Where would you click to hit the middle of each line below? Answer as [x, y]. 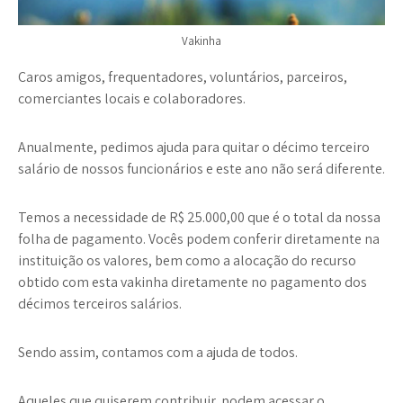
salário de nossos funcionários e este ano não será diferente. [201, 169]
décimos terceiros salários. [100, 304]
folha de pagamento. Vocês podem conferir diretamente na [199, 239]
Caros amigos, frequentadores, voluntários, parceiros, [183, 77]
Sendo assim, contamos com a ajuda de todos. [158, 353]
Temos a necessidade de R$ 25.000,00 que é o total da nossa [199, 218]
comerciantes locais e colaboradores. [132, 99]
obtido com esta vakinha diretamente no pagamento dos [193, 282]
